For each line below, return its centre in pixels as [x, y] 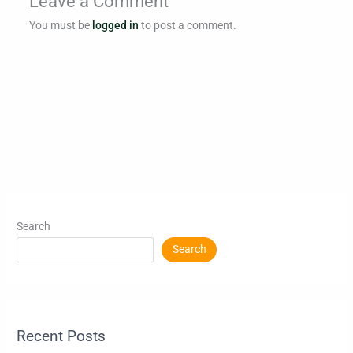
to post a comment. [187, 25]
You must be [60, 25]
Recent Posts [61, 336]
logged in [115, 25]
